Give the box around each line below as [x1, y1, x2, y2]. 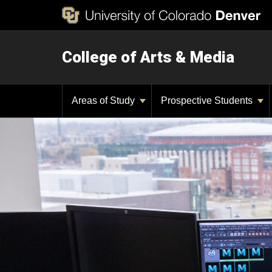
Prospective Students [161, 95, 255, 106]
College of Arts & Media [62, 48, 234, 66]
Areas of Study [72, 95, 137, 106]
